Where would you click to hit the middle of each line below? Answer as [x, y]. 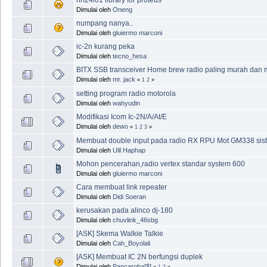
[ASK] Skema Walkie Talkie [120, 233]
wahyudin [126, 103]
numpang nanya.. [105, 23]
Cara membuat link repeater [122, 187]
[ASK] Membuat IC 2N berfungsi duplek [139, 257]
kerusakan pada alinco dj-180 [125, 210]
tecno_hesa [130, 56]
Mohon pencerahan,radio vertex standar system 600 [161, 164]
